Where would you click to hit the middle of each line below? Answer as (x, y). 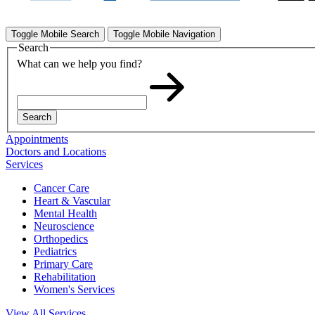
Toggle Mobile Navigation (164, 34)
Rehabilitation (65, 277)
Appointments (37, 139)
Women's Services (74, 290)
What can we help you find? (79, 64)
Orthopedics (61, 239)
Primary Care (63, 264)
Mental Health (65, 214)
